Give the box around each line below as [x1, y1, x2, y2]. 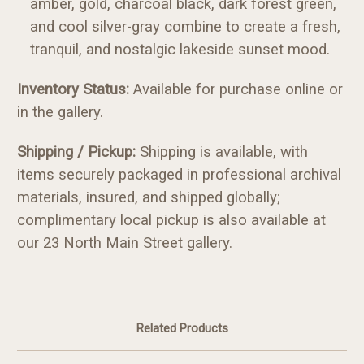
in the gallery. [17, 102, 103, 121]
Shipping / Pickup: [17, 142, 136, 161]
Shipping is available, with [136, 142, 308, 161]
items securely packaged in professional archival [17, 165, 341, 184]
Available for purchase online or [129, 80, 343, 98]
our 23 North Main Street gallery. [17, 233, 232, 252]
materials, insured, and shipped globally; [17, 188, 280, 206]
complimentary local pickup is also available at [17, 210, 326, 229]
